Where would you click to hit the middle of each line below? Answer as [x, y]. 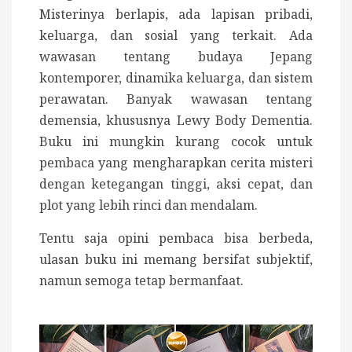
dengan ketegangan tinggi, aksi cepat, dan [176, 183]
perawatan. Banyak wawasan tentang [176, 99]
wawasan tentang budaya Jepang [176, 56]
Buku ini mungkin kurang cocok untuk [176, 141]
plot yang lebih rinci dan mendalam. [148, 205]
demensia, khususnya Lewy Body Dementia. [176, 120]
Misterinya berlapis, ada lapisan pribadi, [176, 14]
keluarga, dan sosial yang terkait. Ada [176, 35]
